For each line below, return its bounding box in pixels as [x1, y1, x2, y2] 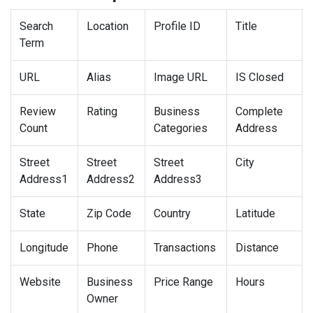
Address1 [20, 173, 68, 187]
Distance [235, 241, 279, 255]
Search [20, 20, 53, 34]
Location [87, 20, 129, 34]
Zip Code [87, 207, 131, 221]
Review [20, 105, 56, 119]
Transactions [154, 241, 216, 255]
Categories [154, 122, 208, 136]
